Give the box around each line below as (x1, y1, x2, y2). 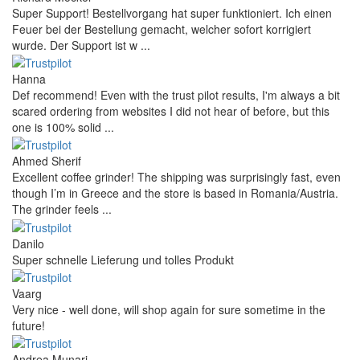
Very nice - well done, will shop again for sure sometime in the (12, 301, 325, 318)
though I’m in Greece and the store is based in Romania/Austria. (12, 185, 338, 202)
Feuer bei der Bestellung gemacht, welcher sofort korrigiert (12, 20, 311, 37)
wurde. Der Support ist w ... (12, 36, 150, 53)
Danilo (12, 235, 44, 252)
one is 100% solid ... (12, 119, 114, 136)
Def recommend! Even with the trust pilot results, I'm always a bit (12, 87, 340, 104)
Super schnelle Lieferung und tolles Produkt (12, 251, 234, 268)
